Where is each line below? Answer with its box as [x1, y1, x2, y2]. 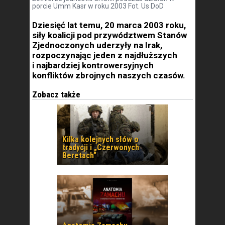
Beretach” [62, 151, 96, 160]
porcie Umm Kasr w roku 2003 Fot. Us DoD [32, 2, 164, 10]
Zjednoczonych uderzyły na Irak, [32, 40, 162, 50]
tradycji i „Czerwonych [62, 143, 139, 152]
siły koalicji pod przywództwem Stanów [32, 30, 187, 40]
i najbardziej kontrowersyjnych [32, 60, 154, 70]
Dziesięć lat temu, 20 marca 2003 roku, [32, 20, 186, 30]
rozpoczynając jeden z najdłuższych [32, 50, 177, 60]
